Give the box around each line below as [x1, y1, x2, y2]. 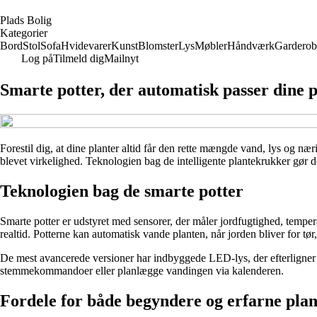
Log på [21, 52, 53, 64]
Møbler [195, 40, 227, 52]
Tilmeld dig [53, 52, 104, 64]
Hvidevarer [61, 40, 111, 52]
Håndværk [227, 40, 275, 52]
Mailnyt [104, 52, 139, 64]
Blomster [138, 40, 178, 52]
